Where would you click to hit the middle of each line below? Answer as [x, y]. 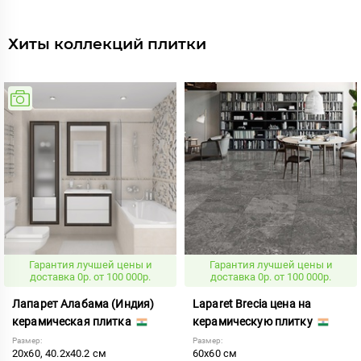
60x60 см [215, 353]
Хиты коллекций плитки [107, 44]
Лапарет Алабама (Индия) [83, 303]
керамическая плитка [73, 321]
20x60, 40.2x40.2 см [60, 353]
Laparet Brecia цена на [252, 303]
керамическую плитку [254, 321]
